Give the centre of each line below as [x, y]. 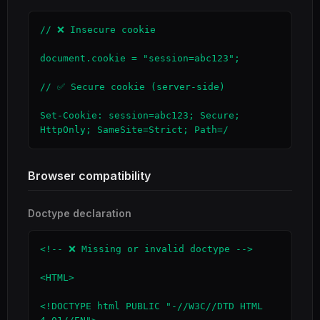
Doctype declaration [80, 213]
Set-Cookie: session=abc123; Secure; [140, 115]
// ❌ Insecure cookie [98, 30]
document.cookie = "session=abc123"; [140, 58]
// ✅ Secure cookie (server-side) [132, 87]
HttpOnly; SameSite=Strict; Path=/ [134, 130]
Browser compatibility [89, 176]
